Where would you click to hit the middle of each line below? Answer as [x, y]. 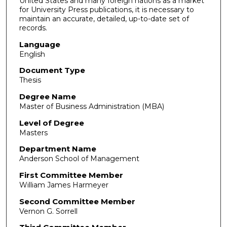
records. [33, 28]
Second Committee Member [77, 201]
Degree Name [47, 96]
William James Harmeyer [64, 185]
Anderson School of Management [79, 159]
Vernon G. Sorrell [48, 211]
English [32, 54]
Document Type [52, 70]
